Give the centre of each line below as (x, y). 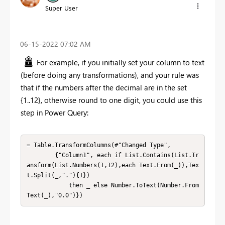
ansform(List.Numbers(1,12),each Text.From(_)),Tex (113, 165)
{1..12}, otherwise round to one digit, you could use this (111, 100)
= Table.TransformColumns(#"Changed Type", (98, 145)
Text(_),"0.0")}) (54, 196)
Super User (62, 8)
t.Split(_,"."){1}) (58, 176)
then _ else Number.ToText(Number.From (47, 186)
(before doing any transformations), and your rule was (110, 75)
